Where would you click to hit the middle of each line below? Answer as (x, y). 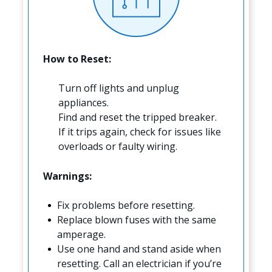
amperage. (82, 234)
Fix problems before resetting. (126, 205)
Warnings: (68, 176)
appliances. (84, 102)
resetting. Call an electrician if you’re (140, 263)
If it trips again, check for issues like (140, 131)
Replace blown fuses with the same (137, 219)
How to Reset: (77, 59)
